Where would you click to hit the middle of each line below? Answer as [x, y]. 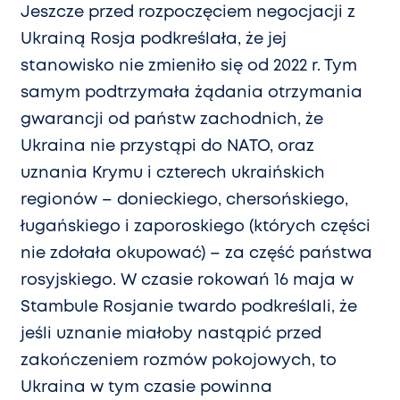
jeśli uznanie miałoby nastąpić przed [171, 334]
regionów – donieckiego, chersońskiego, [184, 200]
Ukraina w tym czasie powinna [146, 388]
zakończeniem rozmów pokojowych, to [179, 361]
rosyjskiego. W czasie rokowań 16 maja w [187, 281]
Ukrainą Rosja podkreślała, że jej [154, 40]
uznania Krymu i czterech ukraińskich [173, 174]
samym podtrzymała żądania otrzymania [192, 93]
